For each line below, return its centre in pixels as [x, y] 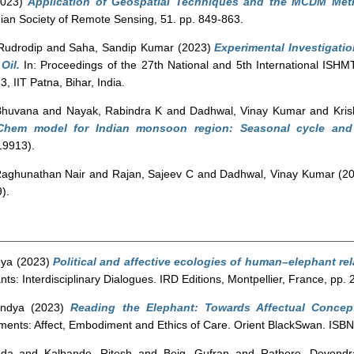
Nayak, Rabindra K [114, 111]
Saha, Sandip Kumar [121, 47]
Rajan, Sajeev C [153, 174]
